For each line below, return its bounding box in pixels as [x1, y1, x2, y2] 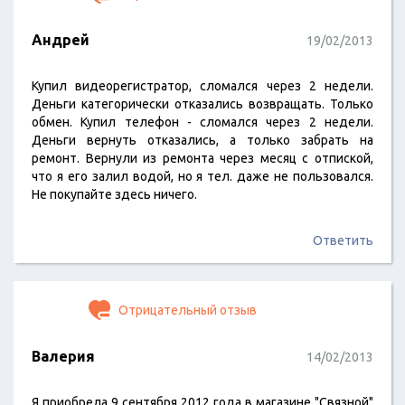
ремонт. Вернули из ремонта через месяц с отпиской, [32, 151, 373, 165]
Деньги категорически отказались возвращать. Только [32, 97, 373, 111]
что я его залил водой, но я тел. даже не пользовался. [32, 169, 373, 184]
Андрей [32, 32, 89, 48]
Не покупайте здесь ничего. [32, 187, 197, 202]
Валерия [32, 348, 95, 364]
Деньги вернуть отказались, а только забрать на [32, 133, 373, 147]
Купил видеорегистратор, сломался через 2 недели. [32, 79, 373, 93]
